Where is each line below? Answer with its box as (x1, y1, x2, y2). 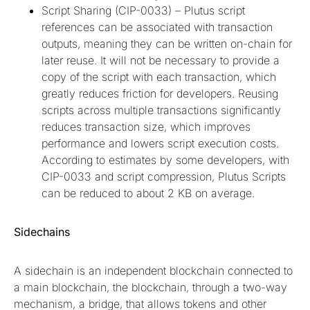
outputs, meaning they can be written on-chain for (42, 37, 292, 51)
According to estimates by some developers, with (42, 153, 289, 167)
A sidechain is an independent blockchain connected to (14, 264, 293, 278)
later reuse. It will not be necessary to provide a (42, 53, 280, 68)
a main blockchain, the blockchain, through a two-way (14, 280, 287, 295)
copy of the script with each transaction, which (42, 70, 276, 84)
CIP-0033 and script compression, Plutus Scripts (42, 170, 286, 184)
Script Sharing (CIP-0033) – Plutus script (42, 3, 245, 18)
